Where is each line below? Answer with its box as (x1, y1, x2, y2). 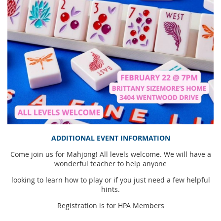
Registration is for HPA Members (57, 201, 164, 211)
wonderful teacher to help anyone (54, 159, 167, 169)
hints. (101, 184, 120, 194)
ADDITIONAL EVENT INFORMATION (51, 133, 170, 143)
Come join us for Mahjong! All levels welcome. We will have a (10, 149, 211, 159)
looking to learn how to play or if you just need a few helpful (11, 175, 210, 185)
